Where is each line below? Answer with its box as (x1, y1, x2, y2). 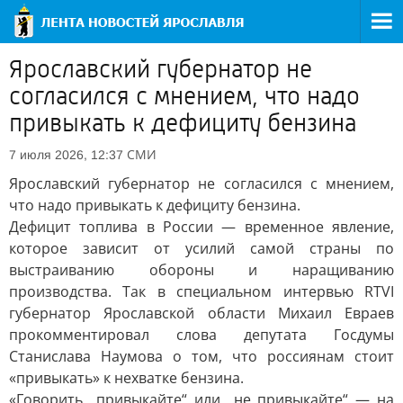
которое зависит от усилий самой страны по (9, 238, 394, 258)
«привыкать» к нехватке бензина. (9, 368, 244, 388)
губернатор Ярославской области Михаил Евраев (9, 303, 394, 323)
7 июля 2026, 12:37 (9, 148, 123, 162)
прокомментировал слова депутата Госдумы (9, 325, 394, 345)
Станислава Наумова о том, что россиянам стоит (9, 346, 394, 366)
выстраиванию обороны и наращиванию (9, 260, 394, 280)
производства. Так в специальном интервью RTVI (9, 282, 394, 301)
